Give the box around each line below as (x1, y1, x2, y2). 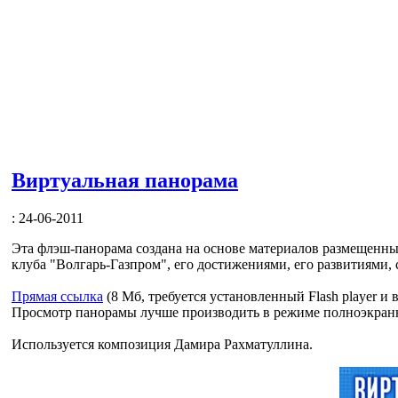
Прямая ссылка (12, 288, 103, 304)
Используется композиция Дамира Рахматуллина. (12, 336, 316, 352)
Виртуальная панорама (12, 168, 238, 192)
